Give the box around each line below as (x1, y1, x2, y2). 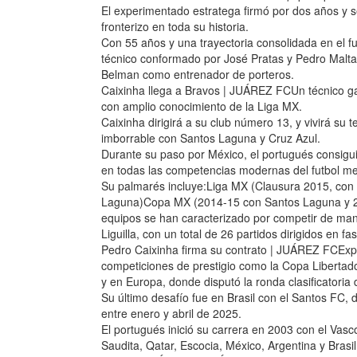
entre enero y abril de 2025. (101, 305, 241, 321)
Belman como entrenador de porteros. (101, 66, 294, 82)
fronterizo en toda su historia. (101, 18, 249, 34)
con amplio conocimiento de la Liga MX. (101, 98, 302, 114)
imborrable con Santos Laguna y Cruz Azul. (101, 130, 320, 146)
